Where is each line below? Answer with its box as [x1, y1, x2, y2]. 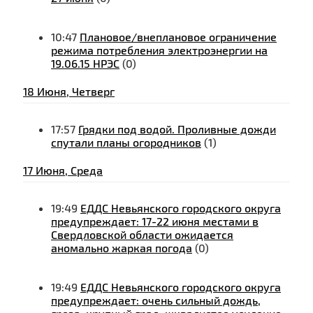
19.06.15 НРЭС [51, 57, 119, 71]
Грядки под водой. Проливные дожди [78, 122, 276, 136]
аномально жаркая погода [51, 241, 192, 255]
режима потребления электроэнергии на [51, 43, 268, 57]
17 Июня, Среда [23, 163, 103, 177]
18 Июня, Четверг [23, 85, 115, 99]
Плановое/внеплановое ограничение [80, 30, 277, 44]
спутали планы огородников [51, 136, 201, 150]
